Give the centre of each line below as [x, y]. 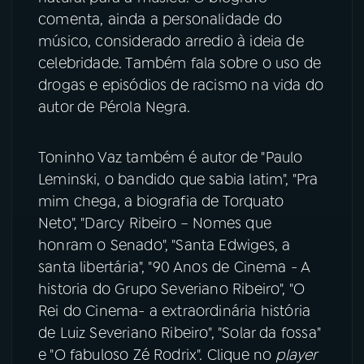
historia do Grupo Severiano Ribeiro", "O [172, 290]
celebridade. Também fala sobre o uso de [180, 64]
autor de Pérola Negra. [114, 108]
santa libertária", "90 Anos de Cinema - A [174, 268]
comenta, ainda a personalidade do [160, 20]
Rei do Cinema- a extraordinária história [175, 312]
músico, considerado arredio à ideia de [171, 42]
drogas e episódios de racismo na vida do [181, 86]
